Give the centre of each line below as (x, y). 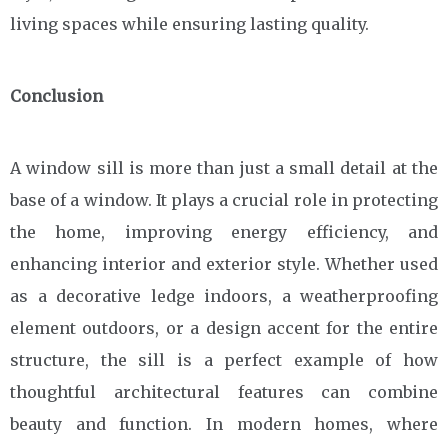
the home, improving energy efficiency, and (224, 232)
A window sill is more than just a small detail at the (224, 168)
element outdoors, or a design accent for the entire (224, 328)
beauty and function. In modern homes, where (224, 424)
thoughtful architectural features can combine (224, 392)
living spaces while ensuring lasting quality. (189, 24)
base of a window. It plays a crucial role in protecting (224, 200)
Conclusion (56, 96)
